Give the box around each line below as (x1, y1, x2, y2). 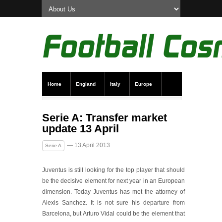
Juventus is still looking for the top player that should (42, 166, 185, 173)
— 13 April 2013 (67, 142, 110, 149)
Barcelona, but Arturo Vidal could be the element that (42, 210, 185, 217)
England (76, 81, 96, 87)
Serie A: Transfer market (42, 111, 167, 124)
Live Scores (97, 105, 126, 110)
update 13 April (42, 122, 119, 135)
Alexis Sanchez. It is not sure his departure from (42, 199, 185, 206)
